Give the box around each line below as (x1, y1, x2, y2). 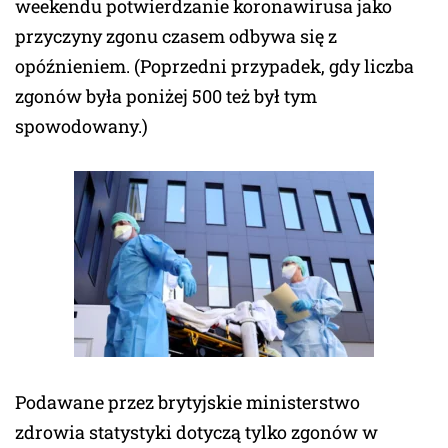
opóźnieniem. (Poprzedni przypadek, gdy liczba (15, 53, 414, 78)
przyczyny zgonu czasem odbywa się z (15, 23, 337, 48)
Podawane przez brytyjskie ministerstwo (15, 389, 360, 414)
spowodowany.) (15, 113, 148, 138)
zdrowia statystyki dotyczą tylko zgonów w (15, 419, 378, 444)
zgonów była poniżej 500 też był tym (15, 83, 317, 108)
